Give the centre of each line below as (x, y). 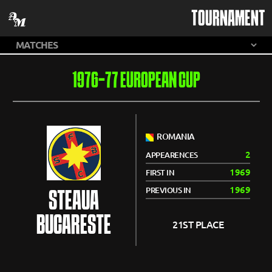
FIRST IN (160, 172)
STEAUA (73, 202)
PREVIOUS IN (168, 190)
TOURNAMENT (228, 19)
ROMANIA (174, 137)
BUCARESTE (73, 226)
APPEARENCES (172, 155)
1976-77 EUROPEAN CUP (136, 82)
